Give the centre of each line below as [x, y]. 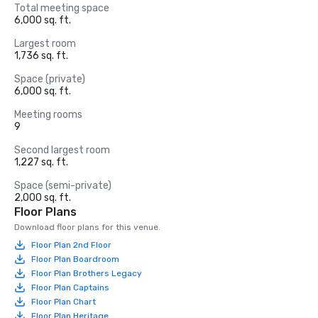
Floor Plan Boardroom [75, 259]
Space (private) [50, 79]
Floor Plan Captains [70, 287]
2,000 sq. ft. [43, 198]
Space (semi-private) [63, 186]
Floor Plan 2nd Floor [71, 245]
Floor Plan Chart [64, 301]
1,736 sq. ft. [41, 56]
